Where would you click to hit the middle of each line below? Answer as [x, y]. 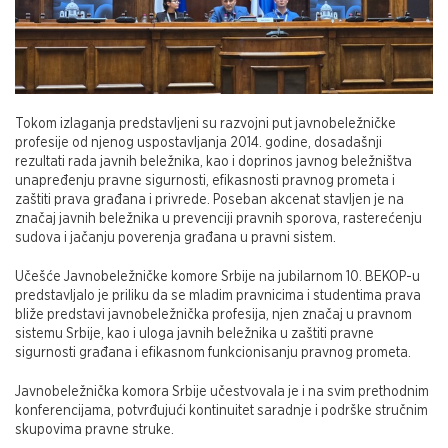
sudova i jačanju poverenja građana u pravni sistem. [175, 237]
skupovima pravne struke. [94, 429]
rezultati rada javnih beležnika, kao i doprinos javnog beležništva [213, 161]
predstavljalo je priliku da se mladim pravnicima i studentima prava [218, 295]
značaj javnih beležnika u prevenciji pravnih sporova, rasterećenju [218, 218]
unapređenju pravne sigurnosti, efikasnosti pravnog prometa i [205, 180]
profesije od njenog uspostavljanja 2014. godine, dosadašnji [198, 142]
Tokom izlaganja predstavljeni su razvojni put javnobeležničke [205, 123]
